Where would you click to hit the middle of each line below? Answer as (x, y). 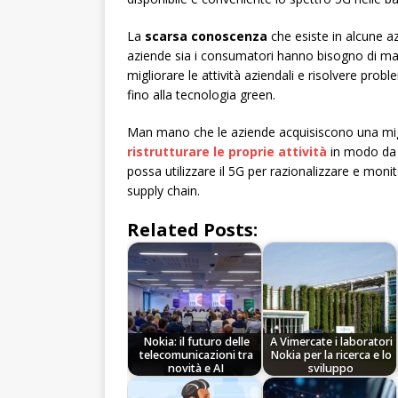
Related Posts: (192, 230)
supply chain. (163, 191)
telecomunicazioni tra (196, 354)
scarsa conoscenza (206, 36)
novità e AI (196, 368)
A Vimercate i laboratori (331, 341)
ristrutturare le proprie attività (227, 152)
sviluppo (331, 368)
